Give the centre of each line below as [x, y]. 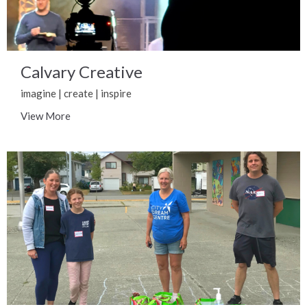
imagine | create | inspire [76, 94]
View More [46, 116]
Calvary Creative [82, 72]
